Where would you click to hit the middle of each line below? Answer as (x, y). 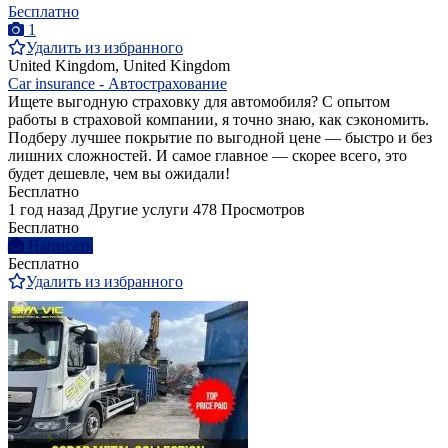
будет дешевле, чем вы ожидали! (119, 174)
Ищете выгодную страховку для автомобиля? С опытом (199, 102)
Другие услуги (138, 210)
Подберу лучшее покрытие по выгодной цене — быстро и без (220, 138)
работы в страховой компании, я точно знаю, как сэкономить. (218, 120)
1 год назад (46, 210)
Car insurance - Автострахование (117, 84)
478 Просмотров (249, 210)
